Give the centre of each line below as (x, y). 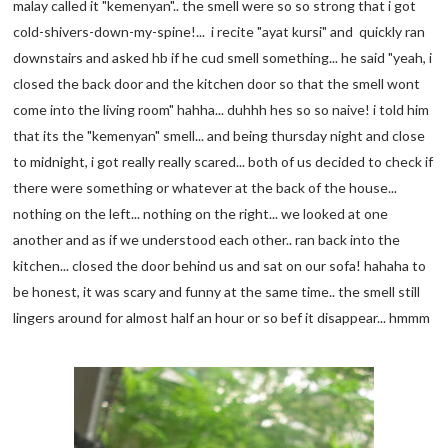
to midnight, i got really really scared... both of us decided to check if (223, 162)
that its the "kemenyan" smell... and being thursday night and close (219, 136)
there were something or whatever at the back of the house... (205, 188)
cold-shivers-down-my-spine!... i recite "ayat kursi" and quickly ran (219, 32)
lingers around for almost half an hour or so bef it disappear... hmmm (222, 318)
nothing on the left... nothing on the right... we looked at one (201, 214)
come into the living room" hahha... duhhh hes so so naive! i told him (221, 110)
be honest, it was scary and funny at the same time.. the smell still (217, 292)
